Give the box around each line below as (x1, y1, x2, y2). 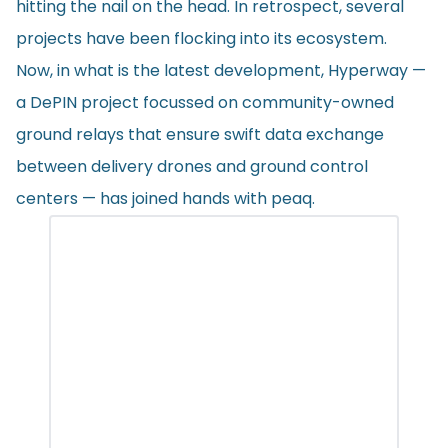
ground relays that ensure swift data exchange (16, 122, 384, 146)
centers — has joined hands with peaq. (16, 186, 315, 210)
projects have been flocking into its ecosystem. (16, 26, 387, 50)
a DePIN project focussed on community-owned (16, 90, 394, 114)
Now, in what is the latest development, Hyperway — (16, 58, 426, 82)
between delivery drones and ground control (16, 154, 368, 178)
